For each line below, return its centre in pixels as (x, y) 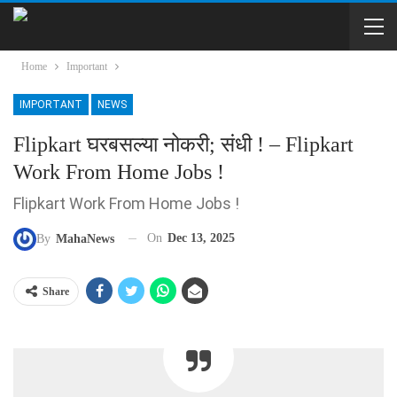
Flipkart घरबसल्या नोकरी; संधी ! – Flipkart (183, 144)
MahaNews (85, 238)
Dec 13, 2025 (201, 238)
